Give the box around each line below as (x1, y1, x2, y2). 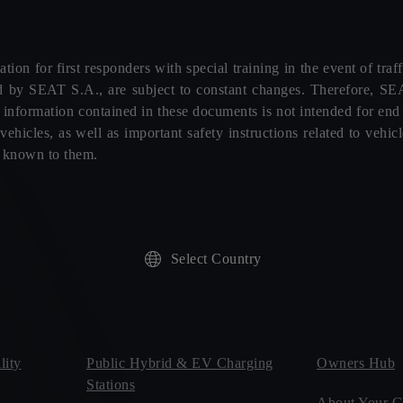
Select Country (170, 251, 262, 266)
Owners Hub (317, 355, 395, 371)
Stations (86, 377, 135, 392)
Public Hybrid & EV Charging (86, 355, 273, 371)
